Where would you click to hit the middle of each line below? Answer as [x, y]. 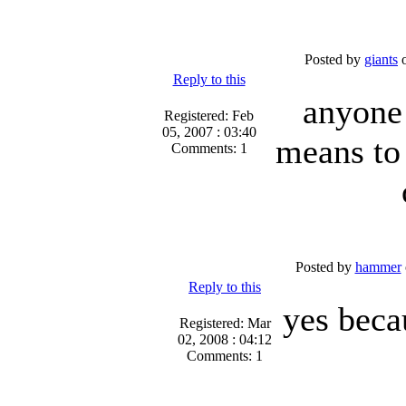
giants [381, 59]
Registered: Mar [225, 323]
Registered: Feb [209, 116]
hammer [378, 267]
